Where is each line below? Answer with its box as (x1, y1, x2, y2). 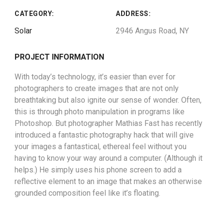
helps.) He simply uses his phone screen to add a (15, 165, 182, 174)
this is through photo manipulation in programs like (15, 107, 185, 116)
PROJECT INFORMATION (15, 52, 104, 62)
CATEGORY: (15, 10, 54, 17)
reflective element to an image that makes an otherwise (15, 177, 202, 186)
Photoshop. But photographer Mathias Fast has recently (15, 119, 202, 128)
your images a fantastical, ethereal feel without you (15, 142, 186, 151)
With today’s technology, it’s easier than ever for (15, 72, 175, 81)
